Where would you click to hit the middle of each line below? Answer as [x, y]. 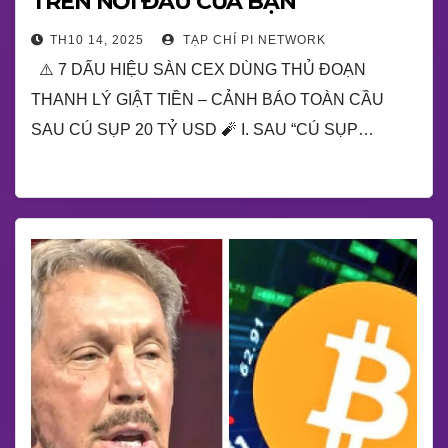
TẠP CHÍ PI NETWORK [252, 40]
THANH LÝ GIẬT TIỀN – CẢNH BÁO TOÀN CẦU [207, 99]
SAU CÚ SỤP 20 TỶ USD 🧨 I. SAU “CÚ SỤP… [202, 129]
